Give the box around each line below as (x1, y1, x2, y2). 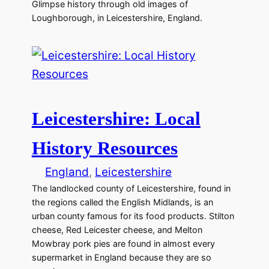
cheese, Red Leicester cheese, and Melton (31, 225, 202, 235)
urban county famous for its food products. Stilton (31, 211, 234, 222)
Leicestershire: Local (31, 108, 201, 130)
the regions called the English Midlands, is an (31, 197, 213, 208)
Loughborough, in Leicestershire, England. (31, 12, 202, 23)
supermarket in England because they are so (31, 252, 211, 263)
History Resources (31, 138, 178, 159)
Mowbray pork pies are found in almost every (31, 238, 215, 249)
